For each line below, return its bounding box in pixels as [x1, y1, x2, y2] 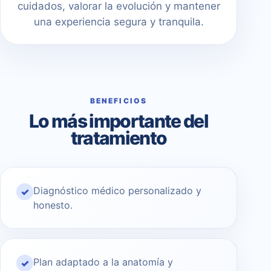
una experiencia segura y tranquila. [33, 16, 204, 28]
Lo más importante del [28, 110, 209, 132]
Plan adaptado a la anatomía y [33, 256, 173, 269]
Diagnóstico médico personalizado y [33, 184, 201, 197]
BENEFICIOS [90, 96, 148, 106]
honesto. [33, 199, 73, 212]
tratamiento [70, 127, 167, 149]
